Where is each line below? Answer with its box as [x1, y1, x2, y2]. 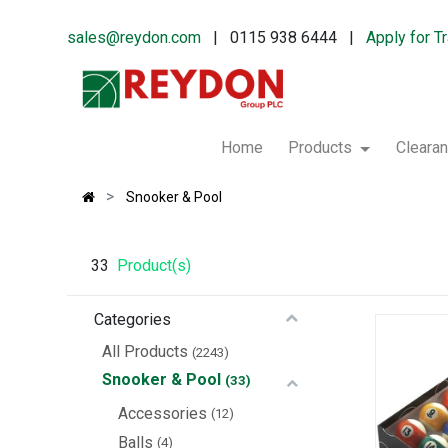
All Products [102, 342, 189, 362]
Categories [94, 310, 172, 330]
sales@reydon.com [67, 27, 202, 47]
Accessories [118, 403, 208, 423]
